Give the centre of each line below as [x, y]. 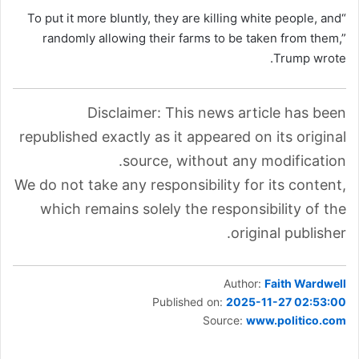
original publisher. [288, 233]
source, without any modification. [234, 161]
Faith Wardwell [305, 284]
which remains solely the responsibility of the [193, 209]
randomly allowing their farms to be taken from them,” [194, 38]
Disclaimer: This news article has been [217, 113]
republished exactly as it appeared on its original [183, 137]
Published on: [189, 302]
